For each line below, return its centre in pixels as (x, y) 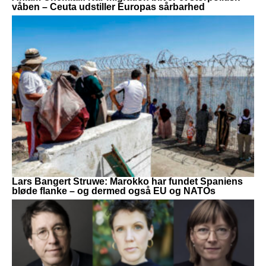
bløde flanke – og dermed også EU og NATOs (114, 191)
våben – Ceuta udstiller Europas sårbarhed (108, 7)
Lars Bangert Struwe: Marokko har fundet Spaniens (127, 182)
